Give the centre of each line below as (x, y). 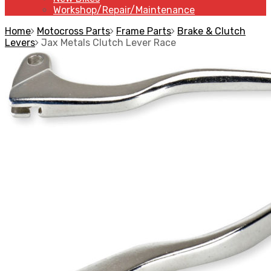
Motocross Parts (73, 31)
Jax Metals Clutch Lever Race (109, 43)
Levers (20, 43)
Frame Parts (144, 31)
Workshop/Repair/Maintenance (124, 10)
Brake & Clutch (211, 31)
